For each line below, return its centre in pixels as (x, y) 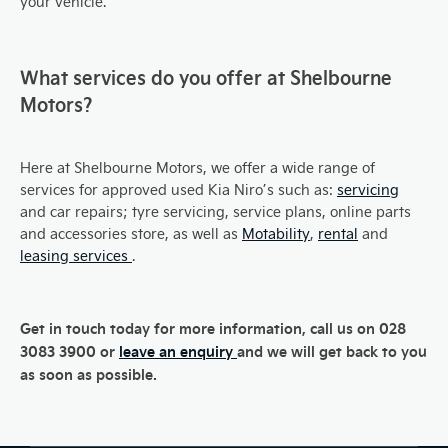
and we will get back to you (332, 350)
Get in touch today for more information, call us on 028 (213, 327)
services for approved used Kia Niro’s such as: (178, 189)
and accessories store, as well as (131, 233)
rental (338, 233)
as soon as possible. (88, 373)
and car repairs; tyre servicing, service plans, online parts (215, 211)
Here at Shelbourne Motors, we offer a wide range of (197, 167)
